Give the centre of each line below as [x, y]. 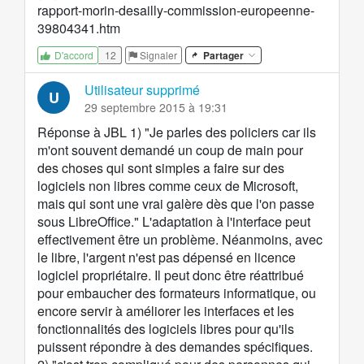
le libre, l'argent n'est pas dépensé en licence [167, 258]
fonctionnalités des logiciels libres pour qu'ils [166, 329]
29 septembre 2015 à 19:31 [156, 108]
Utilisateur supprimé [142, 90]
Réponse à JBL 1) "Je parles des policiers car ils [177, 132]
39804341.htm [79, 28]
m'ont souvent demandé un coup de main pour [170, 150]
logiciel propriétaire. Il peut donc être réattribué [171, 275]
